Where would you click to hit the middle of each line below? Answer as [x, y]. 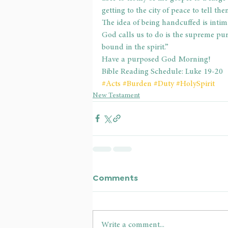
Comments [115, 177]
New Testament [116, 95]
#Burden [137, 84]
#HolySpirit [195, 84]
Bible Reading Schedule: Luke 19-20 [162, 72]
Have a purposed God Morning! [156, 59]
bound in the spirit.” [135, 47]
